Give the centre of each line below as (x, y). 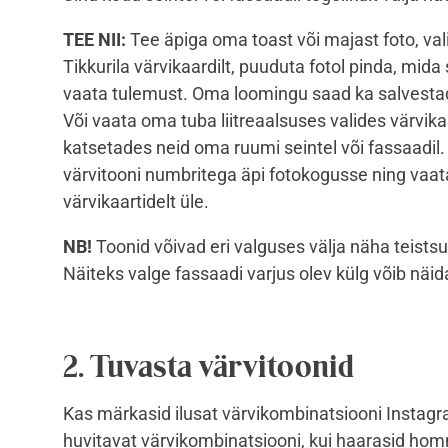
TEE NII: (96, 40)
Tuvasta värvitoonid (222, 366)
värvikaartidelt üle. (136, 202)
